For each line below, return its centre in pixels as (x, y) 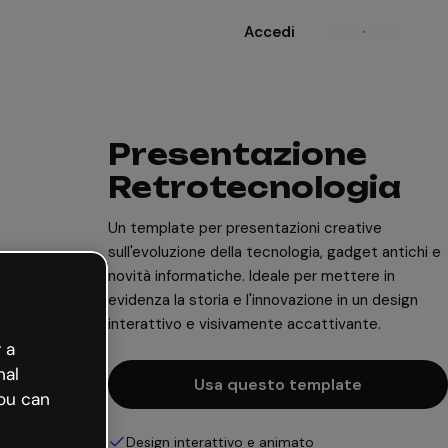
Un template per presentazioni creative (245, 228)
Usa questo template (278, 384)
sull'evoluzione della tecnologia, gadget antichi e (274, 252)
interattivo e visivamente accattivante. (244, 324)
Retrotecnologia (254, 187)
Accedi (269, 32)
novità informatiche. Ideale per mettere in (251, 276)
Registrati (363, 32)
